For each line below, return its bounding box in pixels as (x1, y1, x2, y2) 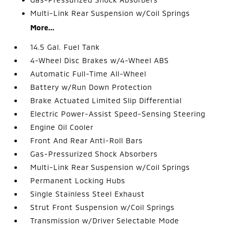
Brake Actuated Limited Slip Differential (30, 95, 182, 105)
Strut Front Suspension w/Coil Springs (30, 202, 175, 212)
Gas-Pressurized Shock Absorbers (30, 149, 158, 158)
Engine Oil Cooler (30, 122, 94, 131)
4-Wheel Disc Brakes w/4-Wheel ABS (30, 55, 169, 65)
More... (30, 23, 55, 32)
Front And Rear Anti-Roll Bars (30, 136, 143, 145)
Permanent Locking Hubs (30, 176, 126, 185)
